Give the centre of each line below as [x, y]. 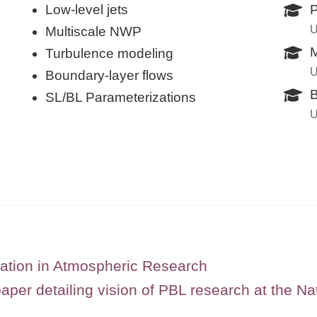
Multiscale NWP [93, 31]
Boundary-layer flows [109, 75]
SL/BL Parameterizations [121, 97]
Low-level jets [87, 9]
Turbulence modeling [109, 53]
